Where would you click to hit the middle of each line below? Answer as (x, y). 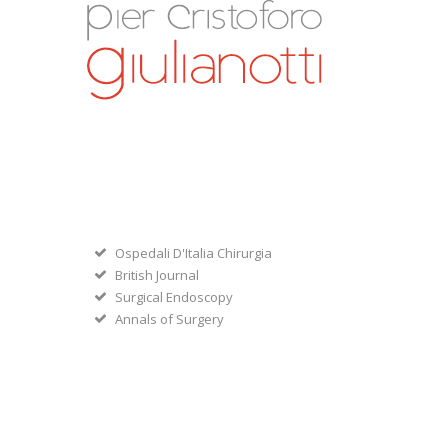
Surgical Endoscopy (173, 297)
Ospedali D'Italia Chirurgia (193, 253)
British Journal (156, 275)
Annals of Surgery (169, 319)
